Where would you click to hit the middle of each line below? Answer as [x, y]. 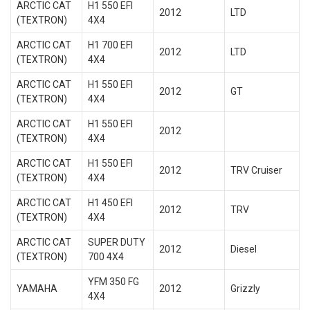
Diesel [243, 249]
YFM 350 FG [113, 282]
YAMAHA [37, 289]
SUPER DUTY [116, 242]
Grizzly [245, 289]
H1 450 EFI [110, 203]
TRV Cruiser [256, 170]
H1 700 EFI [110, 45]
